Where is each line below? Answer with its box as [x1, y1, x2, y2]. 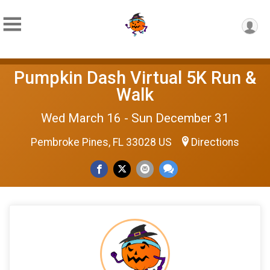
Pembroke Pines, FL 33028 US [31, 136, 174, 148]
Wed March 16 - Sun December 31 [41, 111, 229, 125]
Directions [191, 136, 239, 148]
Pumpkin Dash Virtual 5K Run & [14, 67, 256, 88]
